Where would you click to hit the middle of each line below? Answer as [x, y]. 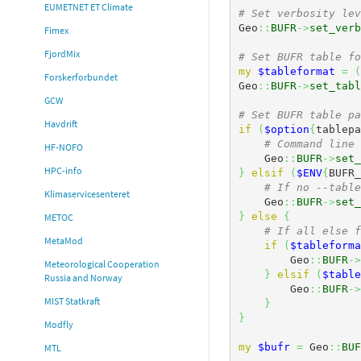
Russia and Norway [83, 278]
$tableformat [296, 71]
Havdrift [61, 124]
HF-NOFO [64, 147]
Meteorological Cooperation [102, 264]
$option [286, 129]
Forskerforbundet [81, 77]
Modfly [59, 325]
